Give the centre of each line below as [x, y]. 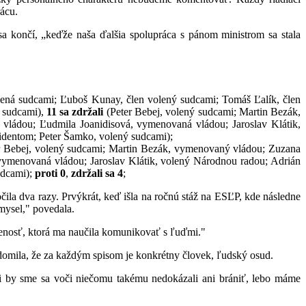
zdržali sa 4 [97, 173]
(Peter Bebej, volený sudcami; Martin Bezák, [204, 112]
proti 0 [50, 173]
